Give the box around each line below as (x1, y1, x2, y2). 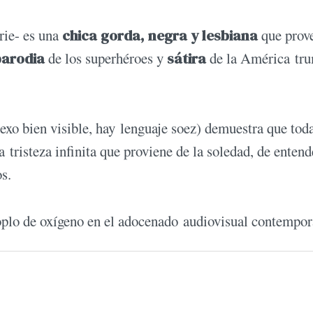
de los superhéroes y (48, 48, 167, 68)
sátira (167, 48, 206, 68)
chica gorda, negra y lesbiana (59, 24, 258, 45)
